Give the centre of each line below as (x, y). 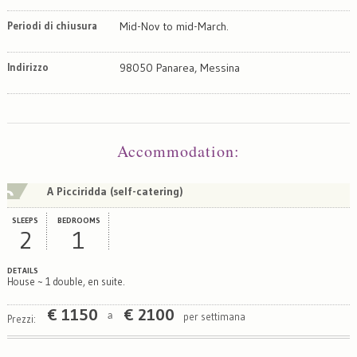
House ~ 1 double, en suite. (66, 281)
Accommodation (175, 151)
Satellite (69, 115)
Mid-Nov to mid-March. (174, 26)
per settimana (215, 316)
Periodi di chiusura (52, 25)
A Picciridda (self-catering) (114, 191)
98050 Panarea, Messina (179, 67)
